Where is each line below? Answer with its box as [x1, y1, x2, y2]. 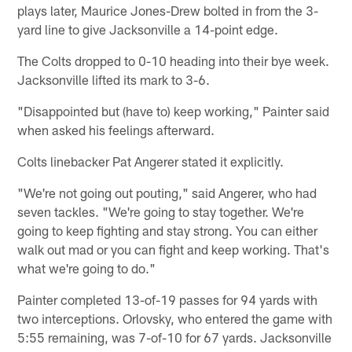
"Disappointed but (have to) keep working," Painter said [17, 102, 330, 119]
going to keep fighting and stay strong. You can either [17, 222, 318, 238]
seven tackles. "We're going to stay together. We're [17, 203, 305, 219]
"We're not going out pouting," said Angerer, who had [17, 184, 317, 200]
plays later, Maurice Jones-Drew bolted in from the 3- [17, 2, 319, 18]
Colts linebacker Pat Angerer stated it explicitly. [17, 152, 284, 169]
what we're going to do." [17, 259, 156, 276]
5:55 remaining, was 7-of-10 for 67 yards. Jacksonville [17, 328, 332, 345]
